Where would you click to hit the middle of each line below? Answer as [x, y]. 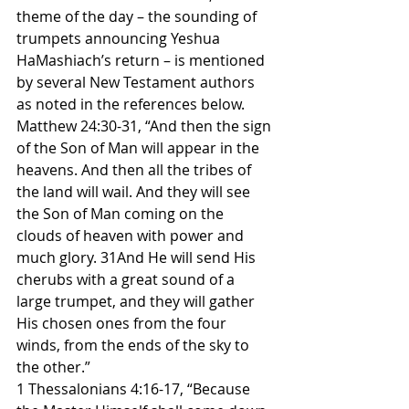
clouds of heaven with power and [132, 236]
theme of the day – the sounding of [138, 16]
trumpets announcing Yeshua [120, 38]
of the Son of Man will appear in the [140, 148]
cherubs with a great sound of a [127, 279]
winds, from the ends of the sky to [135, 345]
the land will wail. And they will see [135, 192]
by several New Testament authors [137, 82]
